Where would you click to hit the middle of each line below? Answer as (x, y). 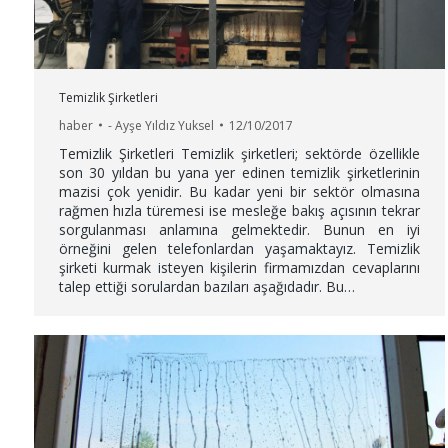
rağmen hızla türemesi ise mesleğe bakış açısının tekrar (239, 210)
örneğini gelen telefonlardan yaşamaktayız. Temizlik (239, 248)
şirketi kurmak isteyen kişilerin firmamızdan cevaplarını (239, 267)
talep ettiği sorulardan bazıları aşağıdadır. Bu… (206, 286)
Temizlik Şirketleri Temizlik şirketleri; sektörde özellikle (239, 153)
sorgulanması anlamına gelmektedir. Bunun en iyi (239, 229)
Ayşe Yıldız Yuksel (164, 125)
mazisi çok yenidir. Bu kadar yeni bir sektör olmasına (239, 191)
